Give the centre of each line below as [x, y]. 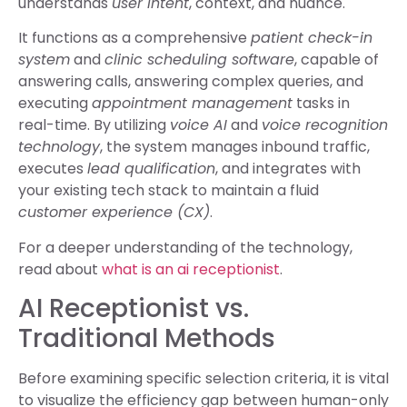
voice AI [199, 125]
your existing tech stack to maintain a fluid [169, 191]
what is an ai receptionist [191, 269]
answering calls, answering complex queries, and [191, 82]
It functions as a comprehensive [134, 38]
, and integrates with [288, 169]
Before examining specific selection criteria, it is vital [203, 379]
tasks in [321, 104]
